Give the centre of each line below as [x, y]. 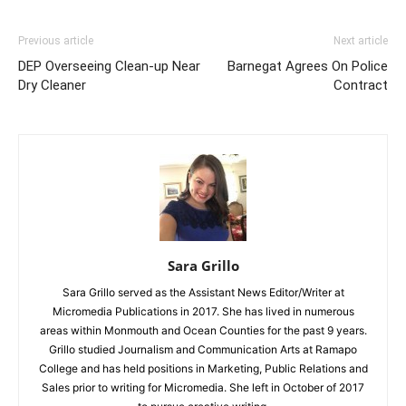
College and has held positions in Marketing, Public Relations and [203, 369]
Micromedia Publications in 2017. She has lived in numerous [203, 312]
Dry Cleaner [52, 86]
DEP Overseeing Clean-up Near [109, 67]
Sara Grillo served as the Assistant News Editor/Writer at [203, 293]
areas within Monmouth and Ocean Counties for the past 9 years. [203, 331]
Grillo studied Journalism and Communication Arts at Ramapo [203, 350]
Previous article [56, 41]
